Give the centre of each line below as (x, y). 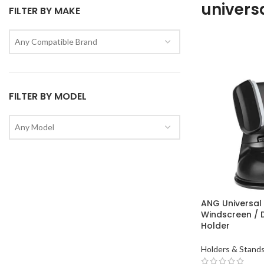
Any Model (34, 127)
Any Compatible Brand (56, 42)
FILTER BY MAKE (44, 11)
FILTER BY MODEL (48, 96)
